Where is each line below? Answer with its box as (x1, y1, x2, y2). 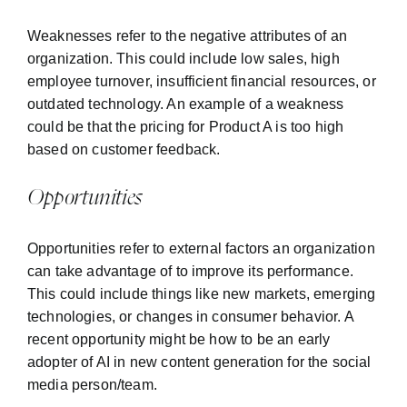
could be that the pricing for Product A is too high (27, 118, 344, 134)
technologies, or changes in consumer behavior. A (27, 308, 353, 324)
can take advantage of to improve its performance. (27, 263, 353, 279)
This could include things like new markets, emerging (27, 285, 376, 302)
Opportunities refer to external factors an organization (27, 240, 375, 256)
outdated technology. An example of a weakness (27, 95, 344, 112)
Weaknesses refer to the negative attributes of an (27, 27, 347, 44)
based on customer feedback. (27, 141, 221, 157)
